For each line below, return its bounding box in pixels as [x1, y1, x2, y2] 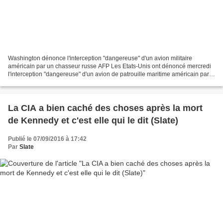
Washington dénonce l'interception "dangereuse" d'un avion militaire [8, 55, 192, 62]
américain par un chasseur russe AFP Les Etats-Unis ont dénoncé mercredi [8, 63, 211, 70]
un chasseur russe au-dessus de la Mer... [8, 79, 118, 86]
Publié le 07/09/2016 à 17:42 [8, 135, 87, 143]
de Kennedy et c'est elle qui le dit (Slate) [8, 115, 178, 126]
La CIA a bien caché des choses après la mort [8, 103, 203, 113]
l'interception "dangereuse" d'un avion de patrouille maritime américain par [8, 71, 209, 78]
